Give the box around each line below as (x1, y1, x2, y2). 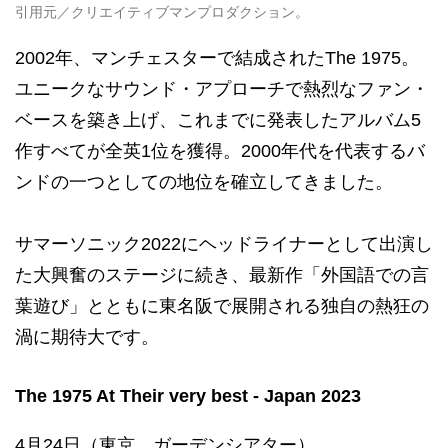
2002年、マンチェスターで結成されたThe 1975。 (15, 47, 419, 68)
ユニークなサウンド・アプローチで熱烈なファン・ (15, 78, 429, 99)
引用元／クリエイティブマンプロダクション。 (15, 3, 309, 20)
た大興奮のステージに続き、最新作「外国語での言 (15, 264, 429, 285)
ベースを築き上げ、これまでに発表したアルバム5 (15, 109, 421, 130)
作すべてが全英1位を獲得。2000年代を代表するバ (15, 140, 425, 161)
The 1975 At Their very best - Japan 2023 (15, 385, 361, 406)
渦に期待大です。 (15, 326, 159, 347)
